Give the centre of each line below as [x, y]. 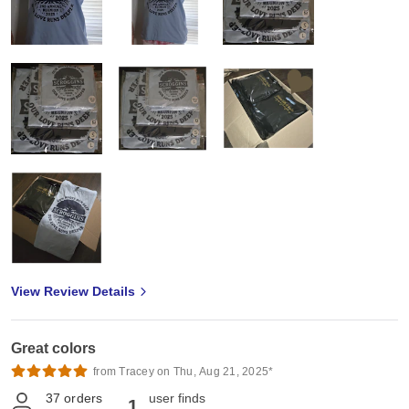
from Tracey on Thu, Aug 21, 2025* [184, 372]
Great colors [53, 349]
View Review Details [73, 292]
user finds [177, 399]
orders [84, 399]
